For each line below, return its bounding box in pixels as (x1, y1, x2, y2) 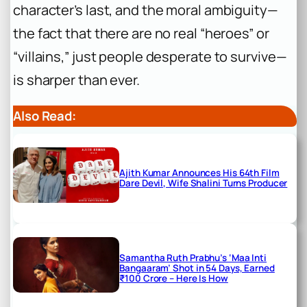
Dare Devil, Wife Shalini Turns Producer (119, 177, 288, 190)
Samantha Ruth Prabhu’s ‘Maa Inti (119, 251, 267, 265)
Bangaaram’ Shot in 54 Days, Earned (119, 262, 275, 275)
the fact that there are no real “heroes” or (13, 23, 269, 42)
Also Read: (13, 106, 76, 125)
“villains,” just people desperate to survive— (13, 47, 287, 66)
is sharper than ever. (13, 70, 140, 89)
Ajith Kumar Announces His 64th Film (119, 167, 280, 180)
